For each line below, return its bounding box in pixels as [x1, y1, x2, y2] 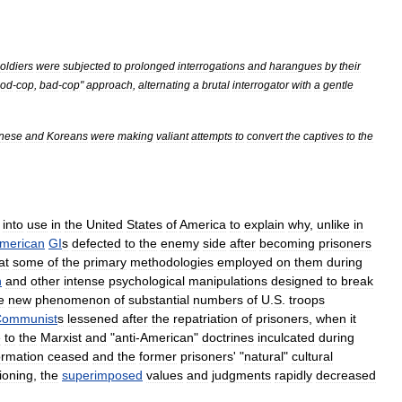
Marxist [40, 330, 82, 345]
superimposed [62, 368, 143, 382]
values [146, 368, 183, 382]
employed [217, 255, 273, 269]
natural [244, 349, 284, 363]
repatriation [173, 311, 238, 326]
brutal [202, 79, 230, 91]
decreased [316, 368, 376, 382]
